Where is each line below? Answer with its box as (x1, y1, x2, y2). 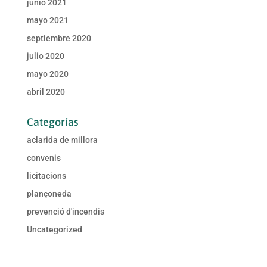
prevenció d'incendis (26, 207, 104, 217)
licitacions (26, 171, 66, 181)
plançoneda (26, 189, 72, 199)
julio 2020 (26, 51, 64, 61)
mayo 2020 (26, 69, 69, 79)
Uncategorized (26, 225, 82, 235)
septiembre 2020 (26, 33, 91, 44)
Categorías (26, 116, 78, 129)
